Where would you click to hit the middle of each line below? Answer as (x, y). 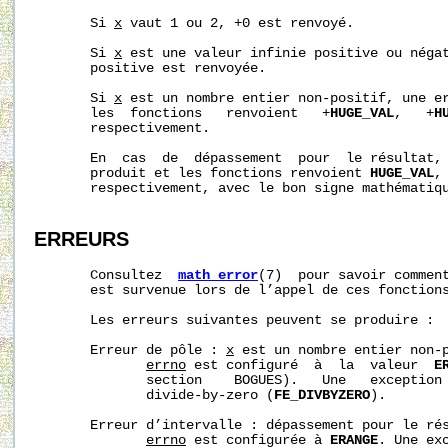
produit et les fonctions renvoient (202, 173)
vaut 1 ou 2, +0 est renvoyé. (238, 23)
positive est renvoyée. (150, 68)
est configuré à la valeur (310, 365)
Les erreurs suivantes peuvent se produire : (234, 320)
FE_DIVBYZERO (322, 395)
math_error (218, 275)
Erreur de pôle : (130, 350)
